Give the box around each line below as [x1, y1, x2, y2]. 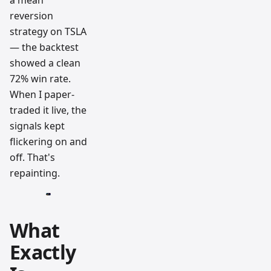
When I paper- [10, 88, 74, 101]
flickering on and [10, 135, 87, 148]
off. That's [10, 151, 55, 164]
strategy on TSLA [10, 25, 87, 38]
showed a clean [10, 56, 80, 70]
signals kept [10, 119, 65, 132]
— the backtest [10, 41, 79, 54]
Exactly [10, 239, 76, 266]
